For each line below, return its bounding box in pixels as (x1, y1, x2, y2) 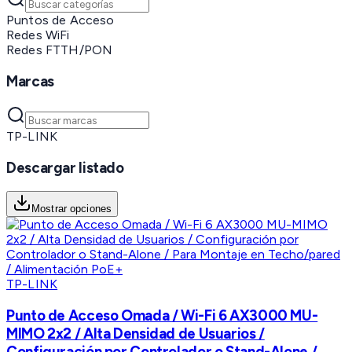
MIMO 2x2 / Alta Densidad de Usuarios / (6, 324, 265, 343)
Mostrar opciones (31, 203, 112, 215)
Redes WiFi (6, 27, 70, 43)
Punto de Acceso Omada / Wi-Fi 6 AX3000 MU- (6, 306, 318, 324)
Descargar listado (6, 158, 124, 177)
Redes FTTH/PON (6, 42, 113, 58)
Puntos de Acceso (6, 13, 115, 28)
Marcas (6, 72, 54, 91)
